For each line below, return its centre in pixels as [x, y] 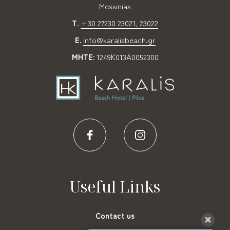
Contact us [115, 216]
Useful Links [115, 187]
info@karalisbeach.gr [119, 40]
